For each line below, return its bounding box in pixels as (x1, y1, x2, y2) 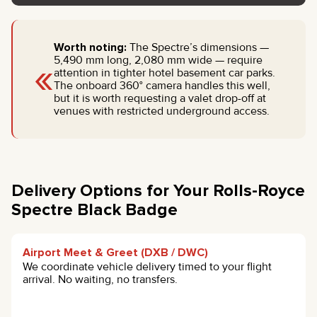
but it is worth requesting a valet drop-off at (53, 91, 266, 105)
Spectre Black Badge (11, 199, 178, 220)
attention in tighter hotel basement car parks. (53, 65, 275, 80)
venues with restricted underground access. (53, 103, 270, 118)
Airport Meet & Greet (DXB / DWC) (23, 245, 208, 260)
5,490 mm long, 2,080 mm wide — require (53, 52, 263, 67)
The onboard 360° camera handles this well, (53, 78, 270, 93)
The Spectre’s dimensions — (126, 40, 269, 54)
